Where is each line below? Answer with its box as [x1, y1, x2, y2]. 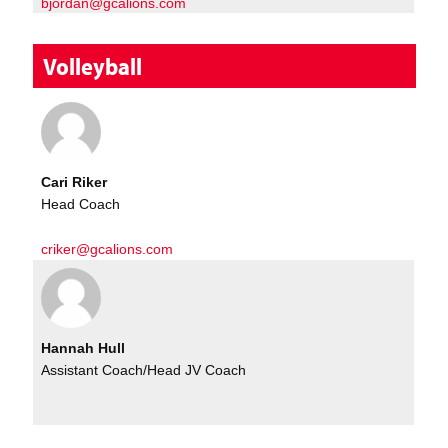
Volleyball [43, 51, 143, 82]
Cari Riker [41, 173, 108, 190]
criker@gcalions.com [41, 240, 174, 257]
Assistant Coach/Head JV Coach [41, 362, 247, 379]
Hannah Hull [41, 339, 126, 356]
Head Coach [41, 196, 121, 213]
